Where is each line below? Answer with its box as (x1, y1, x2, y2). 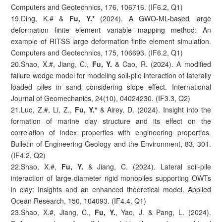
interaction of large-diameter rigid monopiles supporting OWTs (11, 172, 211, 183)
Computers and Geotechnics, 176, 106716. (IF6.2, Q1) (11, 1, 183, 12)
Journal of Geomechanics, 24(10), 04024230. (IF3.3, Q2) (11, 93, 191, 103)
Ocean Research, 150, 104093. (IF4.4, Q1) (11, 195, 147, 206)
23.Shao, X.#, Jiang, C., (11, 207, 95, 217)
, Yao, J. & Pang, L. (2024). (115, 207, 211, 217)
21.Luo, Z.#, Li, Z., (11, 104, 75, 114)
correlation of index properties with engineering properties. (11, 127, 211, 137)
